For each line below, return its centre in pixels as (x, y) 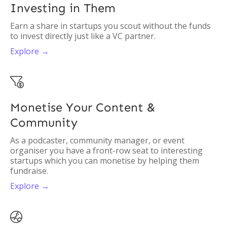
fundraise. (29, 171)
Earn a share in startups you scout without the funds (110, 26)
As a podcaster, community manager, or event (97, 140)
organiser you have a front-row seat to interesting (106, 150)
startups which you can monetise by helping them (105, 161)
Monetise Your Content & (83, 107)
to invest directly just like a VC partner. (83, 36)
